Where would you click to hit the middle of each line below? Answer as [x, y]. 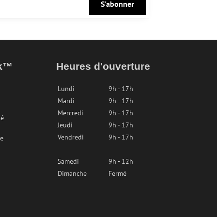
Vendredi [71, 137]
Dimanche [72, 173]
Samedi [69, 161]
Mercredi [71, 113]
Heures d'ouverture [103, 66]
